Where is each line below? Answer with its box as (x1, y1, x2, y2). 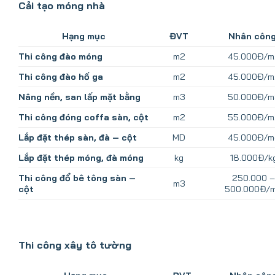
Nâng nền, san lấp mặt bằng (18, 91, 141, 103)
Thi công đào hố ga (18, 71, 103, 83)
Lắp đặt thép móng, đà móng (18, 152, 144, 164)
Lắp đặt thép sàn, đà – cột (18, 132, 137, 144)
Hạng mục (62, 31, 106, 42)
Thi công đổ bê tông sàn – (18, 172, 136, 184)
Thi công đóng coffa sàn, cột (18, 112, 149, 123)
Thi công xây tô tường (18, 238, 131, 251)
